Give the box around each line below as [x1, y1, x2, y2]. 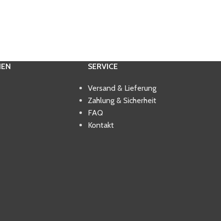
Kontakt [87, 120, 114, 130]
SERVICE [87, 62, 118, 71]
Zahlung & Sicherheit [87, 96, 156, 105]
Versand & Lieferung [87, 83, 156, 93]
